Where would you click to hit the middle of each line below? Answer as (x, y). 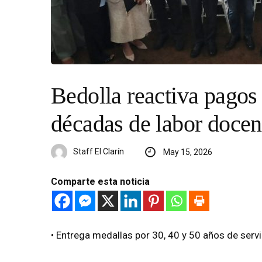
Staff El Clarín (99, 151)
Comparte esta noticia (100, 181)
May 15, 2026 (187, 152)
